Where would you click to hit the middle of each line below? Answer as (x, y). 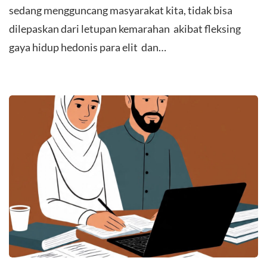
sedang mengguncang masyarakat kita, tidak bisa (121, 10)
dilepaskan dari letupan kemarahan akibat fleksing (125, 29)
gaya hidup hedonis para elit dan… (88, 47)
